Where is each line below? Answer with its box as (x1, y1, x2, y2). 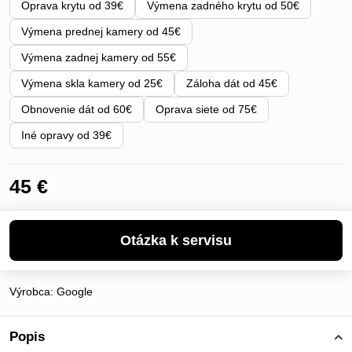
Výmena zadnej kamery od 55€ (21, 50, 176, 64)
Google (57, 285, 93, 298)
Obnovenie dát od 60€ (21, 102, 132, 115)
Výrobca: (9, 285, 57, 298)
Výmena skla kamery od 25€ (21, 76, 163, 90)
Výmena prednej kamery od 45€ (21, 24, 181, 38)
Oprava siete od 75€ (156, 102, 257, 115)
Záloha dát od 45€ (186, 76, 277, 90)
